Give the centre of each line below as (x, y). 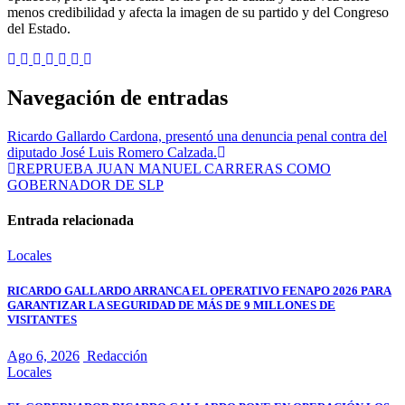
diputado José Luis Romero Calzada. (112, 152)
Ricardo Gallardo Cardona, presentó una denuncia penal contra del (197, 136)
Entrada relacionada (71, 220)
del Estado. (39, 28)
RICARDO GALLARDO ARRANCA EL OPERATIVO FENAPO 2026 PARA (199, 291)
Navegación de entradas (118, 97)
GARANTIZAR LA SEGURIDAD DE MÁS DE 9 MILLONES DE (171, 306)
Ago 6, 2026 (43, 355)
